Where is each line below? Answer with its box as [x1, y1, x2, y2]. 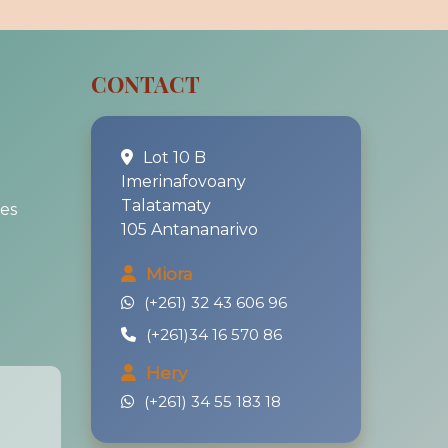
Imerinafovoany [121, 172, 246, 191]
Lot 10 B [139, 148, 206, 167]
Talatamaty [121, 196, 211, 215]
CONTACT [91, 69, 200, 99]
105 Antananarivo [121, 220, 258, 239]
